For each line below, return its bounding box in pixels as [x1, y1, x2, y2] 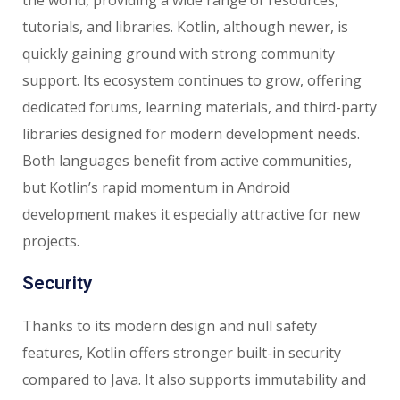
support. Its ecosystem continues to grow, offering [22, 71, 362, 91]
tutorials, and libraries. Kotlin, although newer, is [22, 17, 348, 37]
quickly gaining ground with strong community [22, 44, 335, 64]
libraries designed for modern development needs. [22, 124, 360, 145]
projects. [22, 231, 79, 252]
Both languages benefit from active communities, [22, 151, 352, 171]
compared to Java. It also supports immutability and [22, 370, 366, 390]
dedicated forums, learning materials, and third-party [22, 97, 377, 118]
